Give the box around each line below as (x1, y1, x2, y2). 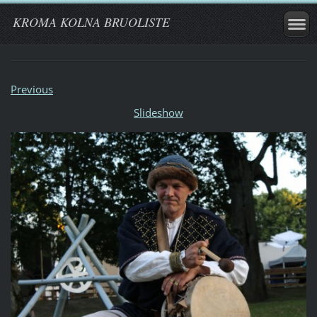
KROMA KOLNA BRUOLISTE (13, 13, 170, 30)
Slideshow (134, 105, 183, 120)
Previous (10, 81, 53, 96)
